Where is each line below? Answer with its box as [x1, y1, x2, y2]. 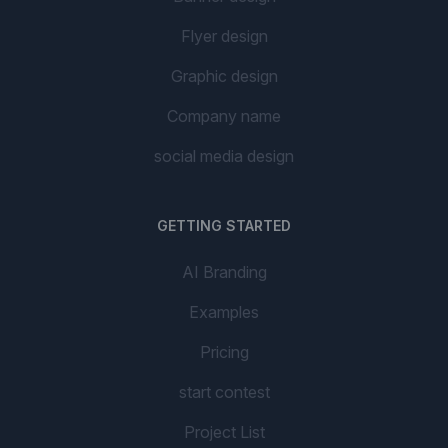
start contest [178, 382, 270, 402]
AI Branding [181, 262, 267, 282]
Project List [183, 422, 265, 442]
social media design [154, 146, 294, 166]
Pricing [199, 342, 249, 362]
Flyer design [180, 26, 268, 46]
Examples [189, 302, 259, 322]
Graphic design [170, 66, 278, 86]
